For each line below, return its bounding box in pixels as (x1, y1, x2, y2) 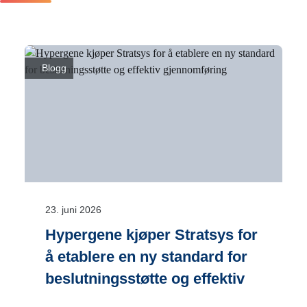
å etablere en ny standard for (45, 248, 247, 265)
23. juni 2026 (45, 204, 101, 215)
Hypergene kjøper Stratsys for (45, 226, 258, 243)
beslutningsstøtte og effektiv (45, 270, 245, 287)
